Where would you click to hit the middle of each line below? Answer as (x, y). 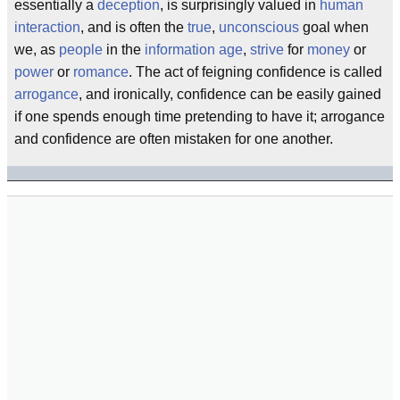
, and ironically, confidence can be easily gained (230, 94)
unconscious (259, 27)
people (81, 50)
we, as (37, 50)
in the (124, 50)
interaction (47, 27)
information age (194, 50)
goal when (334, 27)
